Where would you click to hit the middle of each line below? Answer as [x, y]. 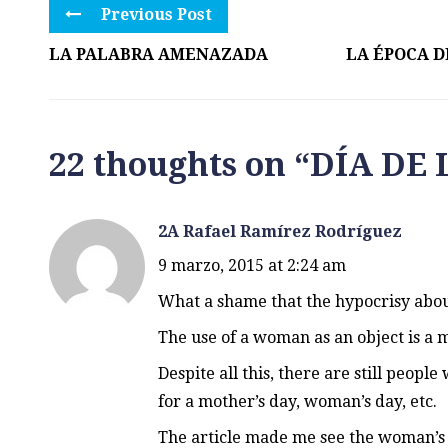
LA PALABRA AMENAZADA [158, 54]
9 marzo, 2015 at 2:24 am [251, 266]
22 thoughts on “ [179, 164]
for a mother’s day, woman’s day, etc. [297, 402]
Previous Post [154, 15]
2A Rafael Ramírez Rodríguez [279, 232]
